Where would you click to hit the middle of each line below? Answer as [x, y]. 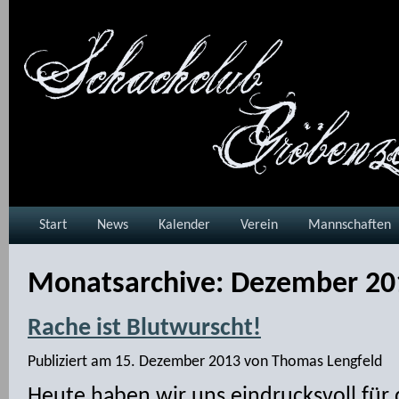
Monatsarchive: [129, 285]
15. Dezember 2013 [178, 362]
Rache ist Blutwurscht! [144, 329]
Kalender [184, 225]
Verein [259, 225]
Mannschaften [350, 225]
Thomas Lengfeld [327, 362]
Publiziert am [69, 362]
